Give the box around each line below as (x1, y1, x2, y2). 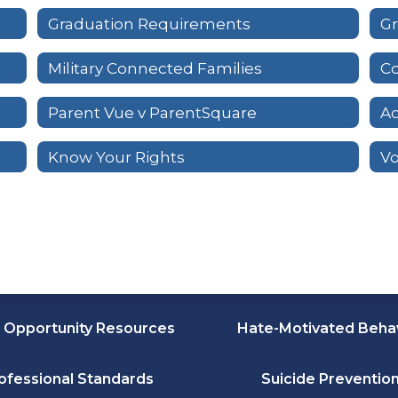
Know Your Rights (47, 147, 185, 166)
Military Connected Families (47, 59, 262, 77)
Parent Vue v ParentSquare (47, 103, 257, 122)
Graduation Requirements (47, 14, 251, 33)
